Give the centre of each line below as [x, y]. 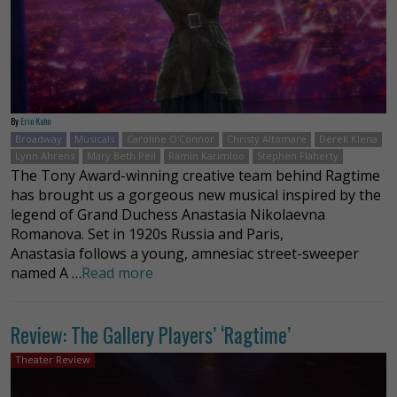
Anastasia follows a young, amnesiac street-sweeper [185, 254]
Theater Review [53, 360]
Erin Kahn [35, 121]
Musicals [94, 139]
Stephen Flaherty [298, 156]
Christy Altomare [267, 139]
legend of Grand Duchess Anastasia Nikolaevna [168, 215]
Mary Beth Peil [121, 156]
